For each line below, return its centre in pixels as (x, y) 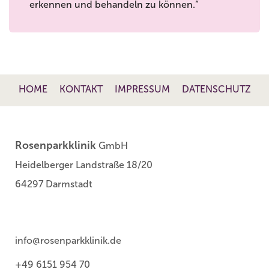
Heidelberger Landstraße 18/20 (84, 165)
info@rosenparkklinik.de (68, 240)
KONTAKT (81, 89)
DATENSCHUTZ (216, 89)
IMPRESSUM (142, 89)
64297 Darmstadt (54, 184)
